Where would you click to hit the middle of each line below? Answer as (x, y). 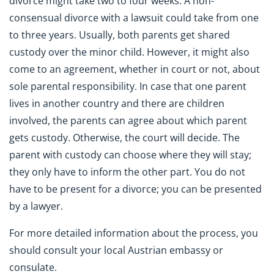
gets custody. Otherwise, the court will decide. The (124, 137)
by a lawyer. (36, 206)
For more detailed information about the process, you (134, 233)
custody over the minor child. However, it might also (129, 52)
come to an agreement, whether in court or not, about (135, 69)
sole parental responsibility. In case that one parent (128, 86)
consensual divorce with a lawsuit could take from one (134, 17)
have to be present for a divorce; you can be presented (135, 189)
